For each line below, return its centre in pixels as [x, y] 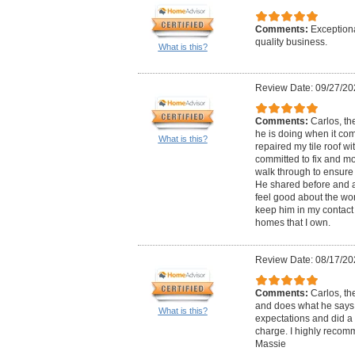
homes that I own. [292, 223]
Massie [270, 344]
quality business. [291, 42]
